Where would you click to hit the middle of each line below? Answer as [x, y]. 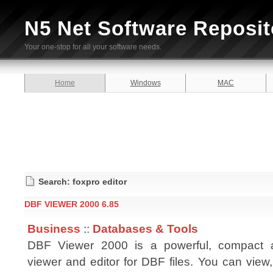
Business [54, 229]
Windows [145, 83]
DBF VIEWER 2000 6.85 [72, 204]
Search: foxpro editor [83, 182]
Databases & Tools [145, 229]
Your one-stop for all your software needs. [93, 47]
